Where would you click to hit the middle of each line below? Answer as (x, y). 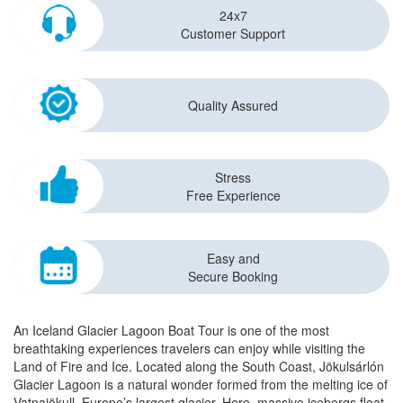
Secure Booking (233, 276)
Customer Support (233, 33)
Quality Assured (233, 105)
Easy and (233, 258)
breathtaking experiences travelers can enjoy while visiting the (189, 348)
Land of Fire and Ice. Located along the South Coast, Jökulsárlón (199, 366)
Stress (233, 177)
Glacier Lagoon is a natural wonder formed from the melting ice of (201, 384)
